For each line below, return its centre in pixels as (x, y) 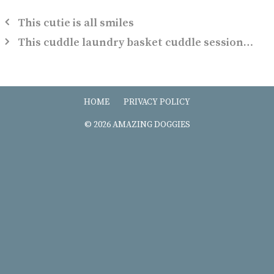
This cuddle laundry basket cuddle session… (135, 42)
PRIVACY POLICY (157, 102)
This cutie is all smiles (76, 23)
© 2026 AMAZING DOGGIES (137, 124)
